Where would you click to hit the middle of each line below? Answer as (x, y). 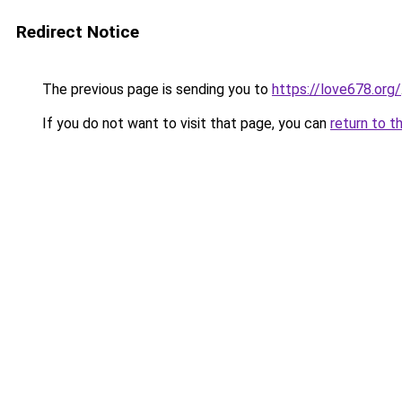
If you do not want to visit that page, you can (184, 123)
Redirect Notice (78, 32)
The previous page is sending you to (155, 89)
